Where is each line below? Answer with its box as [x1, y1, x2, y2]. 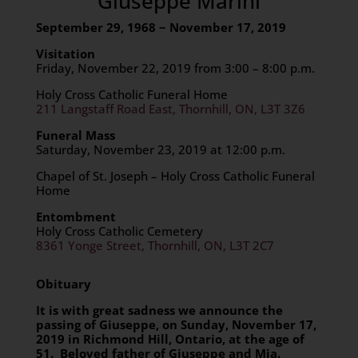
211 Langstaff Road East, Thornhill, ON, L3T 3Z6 [35, 101, 305, 117]
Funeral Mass [35, 127, 115, 143]
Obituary [35, 276, 91, 292]
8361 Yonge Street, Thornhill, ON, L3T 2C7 [35, 237, 274, 253]
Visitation [35, 46, 95, 62]
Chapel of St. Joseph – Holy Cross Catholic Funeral [35, 168, 315, 184]
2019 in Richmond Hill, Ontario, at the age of [35, 331, 304, 347]
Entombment [35, 209, 116, 225]
